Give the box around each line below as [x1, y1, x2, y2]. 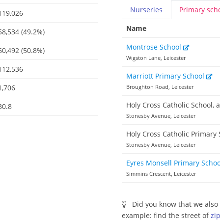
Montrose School [126, 42, 183, 52]
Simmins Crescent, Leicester [126, 170, 196, 178]
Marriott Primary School [126, 71, 206, 81]
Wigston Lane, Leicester [126, 54, 186, 62]
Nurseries [130, 5, 163, 15]
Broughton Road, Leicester [126, 83, 193, 91]
